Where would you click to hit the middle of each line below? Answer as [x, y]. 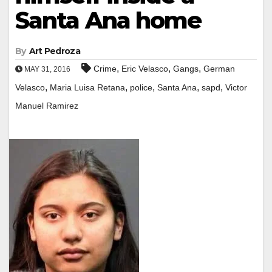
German [219, 68]
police [141, 87]
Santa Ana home [108, 20]
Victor [236, 87]
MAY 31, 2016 [46, 69]
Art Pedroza [54, 51]
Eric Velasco [145, 68]
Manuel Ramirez [47, 105]
